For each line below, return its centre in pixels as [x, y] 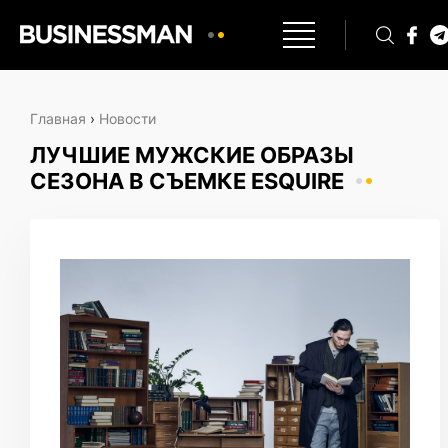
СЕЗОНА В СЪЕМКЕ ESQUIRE [187, 181]
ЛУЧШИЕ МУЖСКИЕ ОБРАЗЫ [192, 155]
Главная [58, 118]
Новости [127, 118]
